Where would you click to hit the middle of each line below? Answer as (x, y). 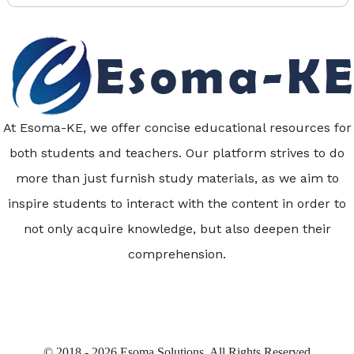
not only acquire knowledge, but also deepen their (177, 229)
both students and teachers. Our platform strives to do (177, 153)
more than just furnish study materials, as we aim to (177, 179)
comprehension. (177, 254)
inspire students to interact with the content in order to (177, 204)
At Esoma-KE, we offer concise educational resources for (177, 128)
